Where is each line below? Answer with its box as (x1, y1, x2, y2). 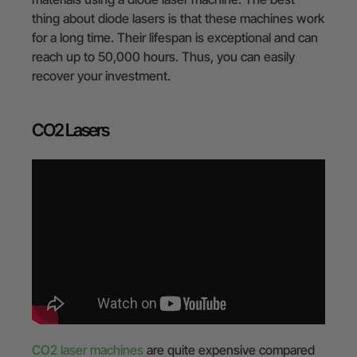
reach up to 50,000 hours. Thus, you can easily (32, 48, 295, 65)
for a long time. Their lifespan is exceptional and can (32, 29, 318, 45)
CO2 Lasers (32, 119, 108, 140)
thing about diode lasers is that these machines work (32, 10, 324, 26)
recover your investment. (32, 67, 171, 84)
